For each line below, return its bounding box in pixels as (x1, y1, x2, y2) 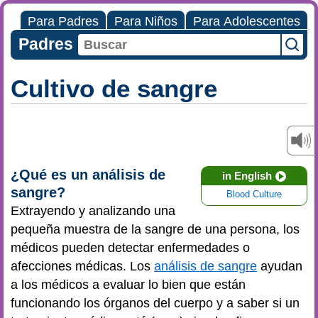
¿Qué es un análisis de (11, 167, 165, 182)
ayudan (257, 259, 302, 273)
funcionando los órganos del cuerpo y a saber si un (11, 296, 300, 310)
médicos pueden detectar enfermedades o (11, 241, 250, 255)
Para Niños (114, 14, 177, 28)
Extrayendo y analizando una (11, 204, 175, 218)
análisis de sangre (154, 259, 257, 273)
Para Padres (28, 14, 99, 28)
